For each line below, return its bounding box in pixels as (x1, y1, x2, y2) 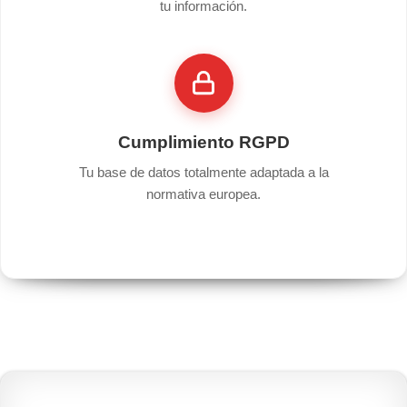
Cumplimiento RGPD (117, 132, 290, 152)
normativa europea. (146, 185, 261, 202)
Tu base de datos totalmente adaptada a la (78, 164, 329, 180)
